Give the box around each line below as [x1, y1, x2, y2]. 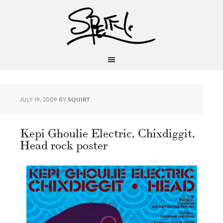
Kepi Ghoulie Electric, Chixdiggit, [20, 123, 195, 141]
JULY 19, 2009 [20, 95, 57, 104]
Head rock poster [20, 135, 108, 153]
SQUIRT [68, 95, 90, 104]
